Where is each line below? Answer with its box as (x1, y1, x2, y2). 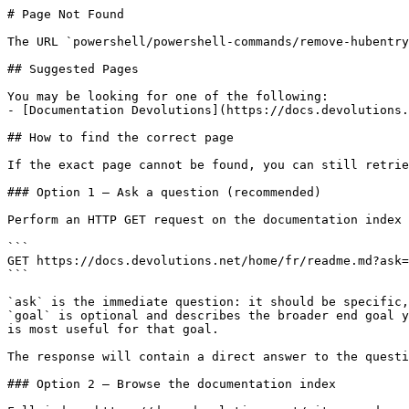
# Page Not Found (7, 7, 124, 21)
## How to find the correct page (7, 131, 234, 144)
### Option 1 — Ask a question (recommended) (7, 185, 321, 199)
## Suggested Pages (7, 62, 139, 76)
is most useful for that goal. (7, 322, 219, 336)
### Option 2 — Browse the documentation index (7, 377, 336, 391)
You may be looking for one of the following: (7, 89, 329, 103)
